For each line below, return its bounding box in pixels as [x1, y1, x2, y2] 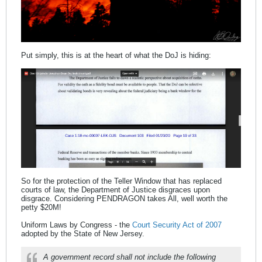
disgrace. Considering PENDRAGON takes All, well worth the [21, 194, 227, 203]
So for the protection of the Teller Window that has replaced [21, 176, 222, 185]
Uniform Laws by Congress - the [21, 220, 132, 229]
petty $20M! [21, 202, 61, 212]
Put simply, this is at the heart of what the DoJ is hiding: [21, 51, 211, 60]
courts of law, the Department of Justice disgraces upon [21, 185, 210, 194]
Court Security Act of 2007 [132, 220, 222, 229]
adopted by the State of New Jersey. [21, 229, 144, 238]
